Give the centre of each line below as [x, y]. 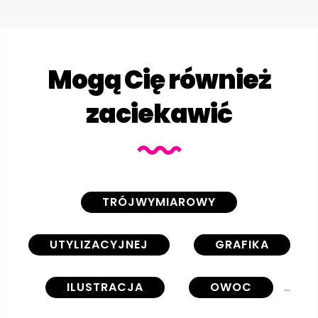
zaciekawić [159, 114]
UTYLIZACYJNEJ [99, 244]
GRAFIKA [242, 244]
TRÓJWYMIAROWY [159, 202]
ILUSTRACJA [105, 287]
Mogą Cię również [159, 79]
